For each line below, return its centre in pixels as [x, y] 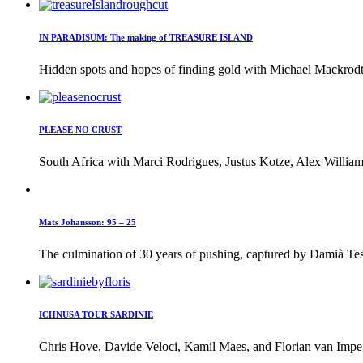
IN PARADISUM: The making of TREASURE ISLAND [146, 38]
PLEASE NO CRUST [80, 130]
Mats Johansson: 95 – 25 [88, 222]
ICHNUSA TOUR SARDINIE [96, 315]
